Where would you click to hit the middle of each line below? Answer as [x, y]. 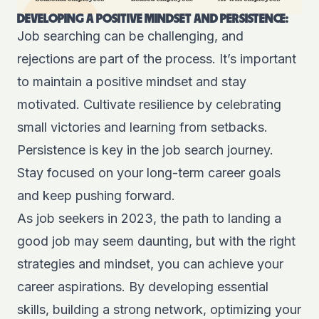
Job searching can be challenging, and [130, 36]
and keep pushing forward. [96, 195]
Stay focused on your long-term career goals [149, 172]
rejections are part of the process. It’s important [157, 58]
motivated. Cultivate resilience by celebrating [149, 104]
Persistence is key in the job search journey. [145, 150]
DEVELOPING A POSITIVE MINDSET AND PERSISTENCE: [153, 19]
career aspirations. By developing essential [143, 286]
